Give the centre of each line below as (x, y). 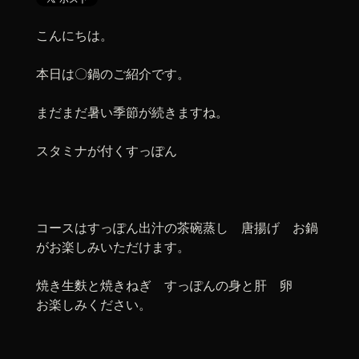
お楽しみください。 (94, 305)
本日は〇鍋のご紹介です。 (113, 74)
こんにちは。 (75, 35)
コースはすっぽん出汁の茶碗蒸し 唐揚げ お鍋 (177, 228)
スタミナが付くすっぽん (107, 151)
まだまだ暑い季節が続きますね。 (132, 112)
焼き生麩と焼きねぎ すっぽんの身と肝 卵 (177, 285)
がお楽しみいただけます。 (113, 247)
